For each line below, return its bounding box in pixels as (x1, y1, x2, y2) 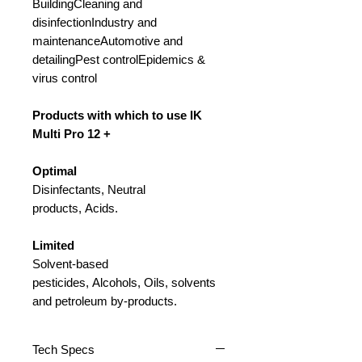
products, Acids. (32, 201, 118, 216)
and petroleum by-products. (32, 294, 177, 309)
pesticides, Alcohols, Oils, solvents (32, 276, 216, 290)
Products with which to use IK (32, 108, 202, 123)
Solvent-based (32, 257, 108, 271)
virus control (32, 71, 97, 86)
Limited (32, 238, 74, 253)
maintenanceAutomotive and (32, 34, 183, 48)
